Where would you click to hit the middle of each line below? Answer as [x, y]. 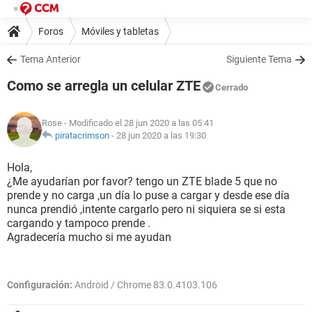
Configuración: [40, 285]
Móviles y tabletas [120, 31]
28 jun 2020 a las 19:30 [161, 135]
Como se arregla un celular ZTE [104, 86]
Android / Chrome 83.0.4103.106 [145, 285]
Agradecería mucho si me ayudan [89, 237]
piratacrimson [82, 135]
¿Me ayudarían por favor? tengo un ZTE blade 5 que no [142, 181]
